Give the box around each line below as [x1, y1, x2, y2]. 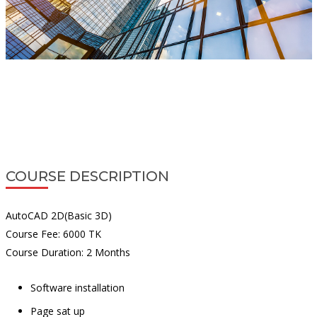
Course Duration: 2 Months [5, 246, 130, 259]
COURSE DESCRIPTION [5, 168, 169, 185]
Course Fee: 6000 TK [5, 227, 101, 241]
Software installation [30, 280, 125, 294]
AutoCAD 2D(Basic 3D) [5, 209, 112, 222]
